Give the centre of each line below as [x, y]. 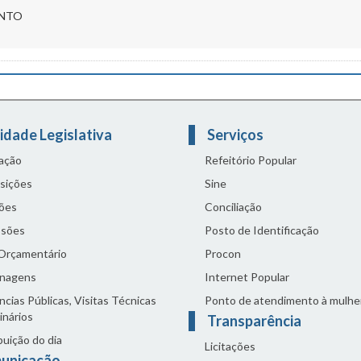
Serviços [237, 134]
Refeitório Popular [251, 160]
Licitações [230, 346]
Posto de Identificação [262, 230]
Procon [223, 253]
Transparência [255, 320]
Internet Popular [247, 276]
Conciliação [233, 206]
